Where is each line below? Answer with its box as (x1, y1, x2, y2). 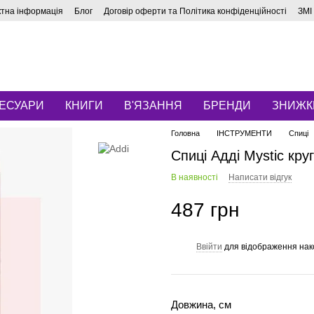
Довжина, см (171, 299, 231, 310)
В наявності (171, 172, 218, 182)
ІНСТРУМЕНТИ (217, 129, 272, 137)
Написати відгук (228, 172, 292, 182)
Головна (171, 129, 200, 137)
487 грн (171, 198, 239, 221)
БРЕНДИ (203, 100, 251, 111)
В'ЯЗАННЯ (124, 100, 182, 111)
